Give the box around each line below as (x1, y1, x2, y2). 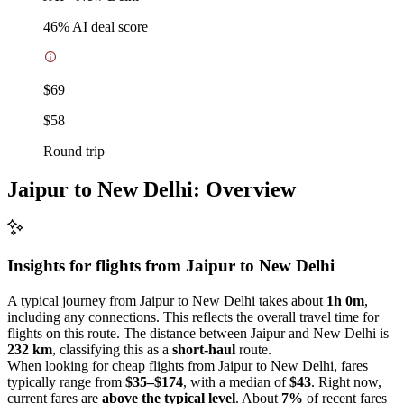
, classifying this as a (52, 341, 172, 357)
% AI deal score (58, 18, 148, 34)
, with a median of (183, 373, 289, 390)
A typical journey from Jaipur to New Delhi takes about (7, 292, 326, 308)
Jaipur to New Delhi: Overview (7, 177, 296, 201)
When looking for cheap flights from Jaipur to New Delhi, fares (7, 357, 368, 373)
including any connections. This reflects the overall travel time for (7, 308, 379, 325)
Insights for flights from (7, 256, 186, 276)
